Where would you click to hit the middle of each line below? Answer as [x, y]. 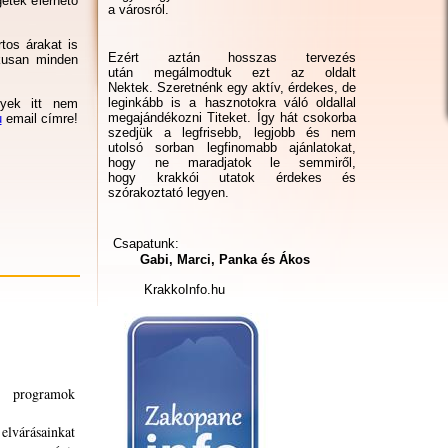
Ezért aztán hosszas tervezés [232, 57]
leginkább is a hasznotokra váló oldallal [232, 102]
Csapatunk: [146, 243]
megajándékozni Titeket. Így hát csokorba [232, 117]
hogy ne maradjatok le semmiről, [232, 162]
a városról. [138, 9]
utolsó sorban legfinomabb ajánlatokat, [232, 147]
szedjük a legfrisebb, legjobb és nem [232, 132]
